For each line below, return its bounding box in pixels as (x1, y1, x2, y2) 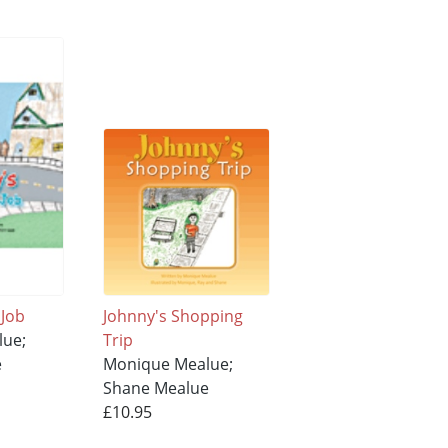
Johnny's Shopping (102, 305, 243, 328)
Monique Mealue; (102, 353, 233, 376)
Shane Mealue (102, 377, 209, 400)
